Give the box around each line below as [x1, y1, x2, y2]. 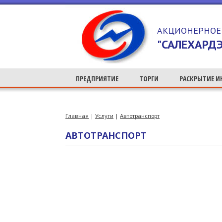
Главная [65, 112, 89, 119]
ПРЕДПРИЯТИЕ [76, 74, 118, 83]
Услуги [95, 112, 113, 119]
